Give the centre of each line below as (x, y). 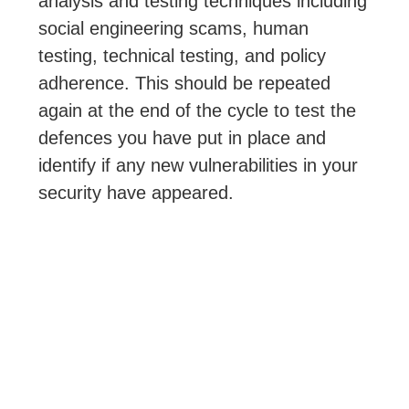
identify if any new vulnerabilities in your (199, 165)
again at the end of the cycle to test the (198, 110)
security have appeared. (136, 193)
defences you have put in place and (183, 138)
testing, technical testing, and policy (183, 56)
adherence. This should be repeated (185, 83)
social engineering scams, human (174, 28)
